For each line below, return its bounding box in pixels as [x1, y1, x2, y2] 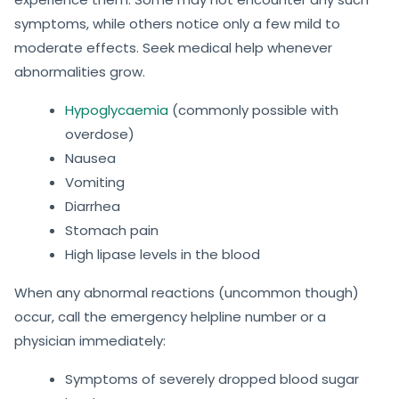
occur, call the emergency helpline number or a [14, 307, 326, 327]
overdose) [65, 125, 134, 144]
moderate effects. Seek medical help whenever [14, 38, 332, 58]
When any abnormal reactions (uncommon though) [14, 283, 359, 303]
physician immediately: [14, 331, 166, 351]
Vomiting [65, 173, 125, 192]
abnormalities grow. [14, 62, 145, 82]
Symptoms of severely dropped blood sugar [65, 370, 359, 389]
